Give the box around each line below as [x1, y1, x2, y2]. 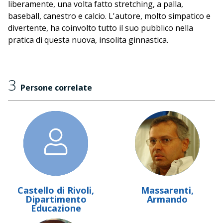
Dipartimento [25, 193, 87, 205]
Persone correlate [20, 82, 92, 93]
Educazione [30, 202, 81, 214]
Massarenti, [141, 184, 194, 196]
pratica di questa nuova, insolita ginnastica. [8, 34, 168, 45]
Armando [147, 193, 188, 205]
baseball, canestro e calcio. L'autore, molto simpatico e [8, 10, 211, 21]
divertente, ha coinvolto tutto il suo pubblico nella [8, 22, 193, 33]
